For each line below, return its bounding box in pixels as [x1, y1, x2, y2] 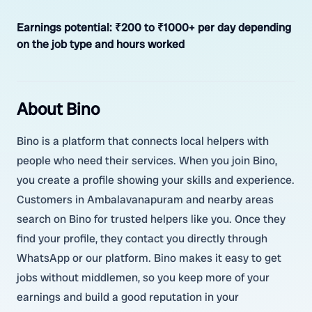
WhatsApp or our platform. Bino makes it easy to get [17, 251, 281, 265]
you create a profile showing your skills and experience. [17, 173, 295, 187]
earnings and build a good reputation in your [17, 290, 239, 304]
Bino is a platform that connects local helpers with [17, 134, 269, 148]
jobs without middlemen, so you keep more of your [17, 270, 270, 285]
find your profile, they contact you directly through [17, 231, 267, 246]
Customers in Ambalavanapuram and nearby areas [17, 192, 274, 207]
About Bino [17, 98, 100, 120]
